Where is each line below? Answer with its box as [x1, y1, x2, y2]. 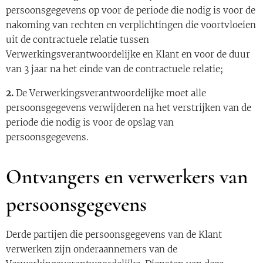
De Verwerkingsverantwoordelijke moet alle [16, 87, 206, 99]
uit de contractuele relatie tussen [6, 34, 149, 45]
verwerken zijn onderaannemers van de [6, 244, 177, 255]
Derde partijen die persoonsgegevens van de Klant [6, 229, 222, 240]
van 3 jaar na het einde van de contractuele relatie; [6, 63, 223, 75]
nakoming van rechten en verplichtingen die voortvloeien [6, 19, 256, 31]
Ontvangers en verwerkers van [6, 164, 248, 189]
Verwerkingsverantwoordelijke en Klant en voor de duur [6, 49, 250, 60]
